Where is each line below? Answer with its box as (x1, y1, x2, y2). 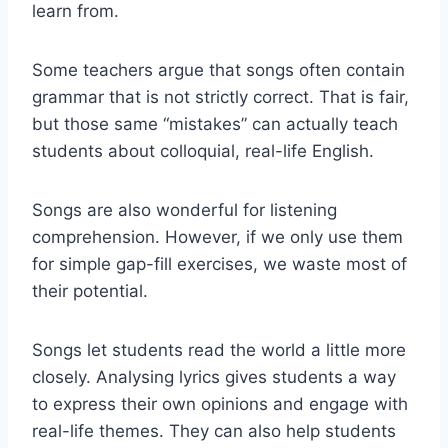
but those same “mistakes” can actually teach (32, 113, 398, 134)
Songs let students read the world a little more (32, 339, 406, 360)
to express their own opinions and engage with (32, 393, 408, 414)
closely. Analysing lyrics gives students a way (32, 366, 396, 387)
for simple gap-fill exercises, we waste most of (32, 253, 407, 274)
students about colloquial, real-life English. (32, 140, 374, 161)
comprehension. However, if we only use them (32, 226, 403, 247)
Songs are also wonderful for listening (32, 199, 337, 220)
